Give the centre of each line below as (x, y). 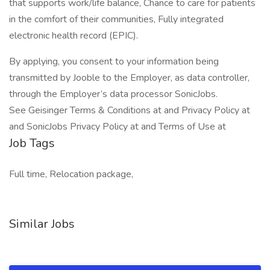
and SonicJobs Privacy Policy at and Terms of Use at (118, 127)
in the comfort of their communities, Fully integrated (116, 19)
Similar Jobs (42, 224)
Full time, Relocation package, (71, 174)
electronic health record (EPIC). (74, 36)
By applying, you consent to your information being (114, 61)
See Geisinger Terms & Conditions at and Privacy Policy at (130, 110)
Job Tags (32, 143)
